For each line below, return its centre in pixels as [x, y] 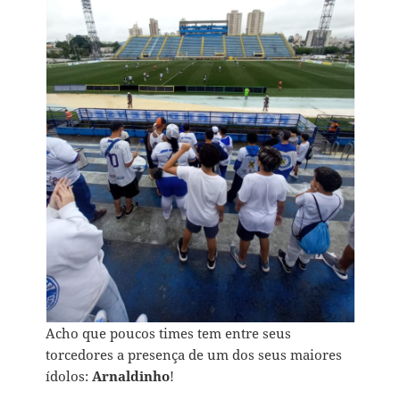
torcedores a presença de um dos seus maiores [194, 354]
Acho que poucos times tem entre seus [169, 333]
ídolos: [69, 375]
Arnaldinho [131, 375]
